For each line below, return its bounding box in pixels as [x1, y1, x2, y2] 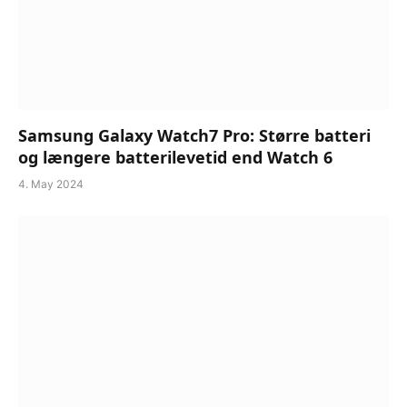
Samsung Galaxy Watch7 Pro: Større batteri [18, 124, 371, 146]
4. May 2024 [18, 176, 84, 191]
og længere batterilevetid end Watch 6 [18, 145, 333, 168]
